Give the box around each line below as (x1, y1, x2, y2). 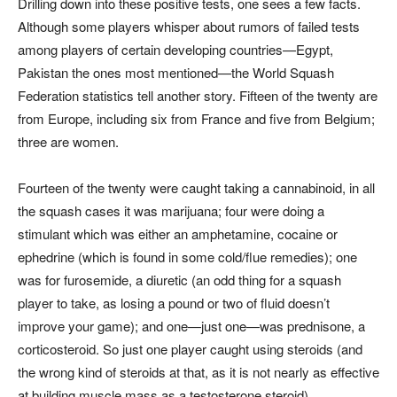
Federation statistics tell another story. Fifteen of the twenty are (18, 86, 378, 105)
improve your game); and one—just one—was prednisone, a (18, 316, 365, 336)
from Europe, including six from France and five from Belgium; (18, 109, 375, 128)
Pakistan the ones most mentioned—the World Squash (18, 63, 334, 82)
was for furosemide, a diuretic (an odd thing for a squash (18, 270, 341, 290)
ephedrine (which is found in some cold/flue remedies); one (18, 247, 357, 267)
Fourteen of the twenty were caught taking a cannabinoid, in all (18, 178, 375, 198)
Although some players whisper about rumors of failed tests (18, 17, 360, 36)
